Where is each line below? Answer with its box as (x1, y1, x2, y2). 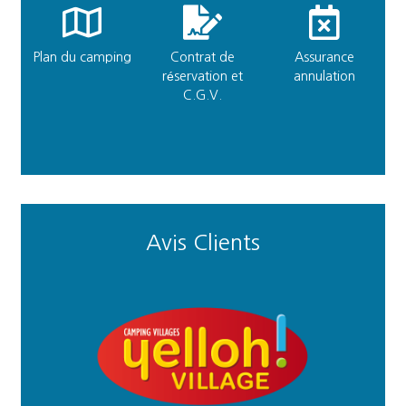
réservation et (162, 69, 244, 82)
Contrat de (170, 50, 236, 63)
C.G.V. (183, 88, 223, 101)
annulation (293, 69, 355, 82)
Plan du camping (32, 50, 131, 63)
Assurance (294, 50, 354, 63)
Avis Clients (146, 230, 260, 253)
